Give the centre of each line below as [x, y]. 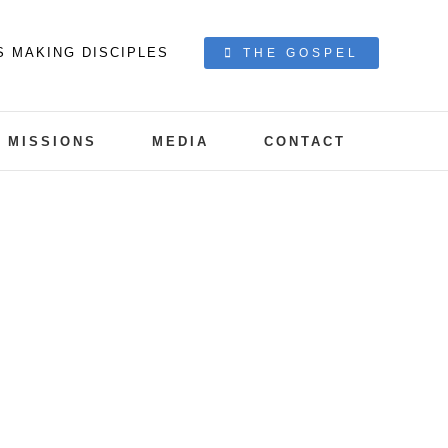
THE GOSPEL [301, 53]
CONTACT [304, 141]
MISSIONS [52, 141]
